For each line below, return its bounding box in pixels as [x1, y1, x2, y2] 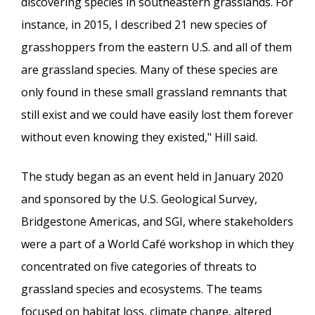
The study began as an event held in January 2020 [21, 168, 283, 184]
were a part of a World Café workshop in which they [21, 236, 294, 252]
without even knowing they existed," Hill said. [21, 129, 257, 145]
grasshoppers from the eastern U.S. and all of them [21, 39, 292, 55]
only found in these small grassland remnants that [21, 84, 287, 100]
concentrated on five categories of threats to [21, 258, 257, 274]
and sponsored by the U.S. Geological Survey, [21, 191, 257, 207]
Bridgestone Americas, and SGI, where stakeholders [21, 213, 293, 229]
